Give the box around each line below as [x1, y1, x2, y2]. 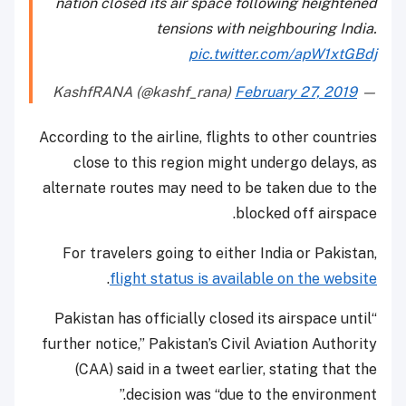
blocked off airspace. [236, 205, 377, 223]
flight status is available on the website [110, 270, 377, 288]
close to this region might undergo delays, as [73, 154, 377, 172]
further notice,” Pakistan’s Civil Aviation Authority [42, 335, 377, 353]
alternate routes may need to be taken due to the [43, 179, 377, 198]
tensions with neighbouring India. [156, 20, 377, 38]
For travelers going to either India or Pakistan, [63, 245, 377, 263]
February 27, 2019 [235, 83, 357, 101]
